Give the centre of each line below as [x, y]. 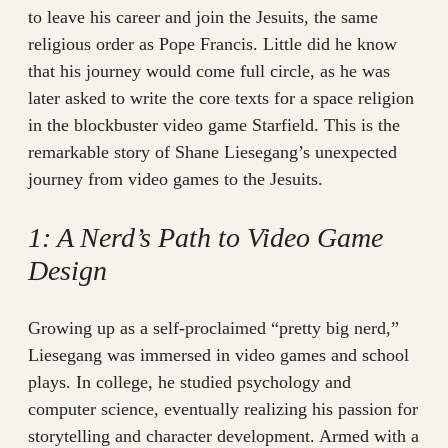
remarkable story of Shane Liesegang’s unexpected [212, 152]
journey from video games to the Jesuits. [175, 179]
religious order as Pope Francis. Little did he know [212, 44]
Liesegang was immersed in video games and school [218, 355]
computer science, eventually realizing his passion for [223, 409]
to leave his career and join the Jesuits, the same [203, 17]
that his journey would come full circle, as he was [209, 71]
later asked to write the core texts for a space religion [221, 98]
